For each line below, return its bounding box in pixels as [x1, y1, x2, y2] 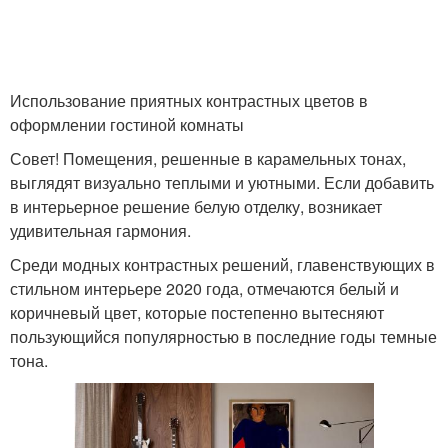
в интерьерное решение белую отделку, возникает [10, 194, 382, 218]
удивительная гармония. [10, 218, 191, 242]
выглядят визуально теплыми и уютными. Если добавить [10, 170, 434, 194]
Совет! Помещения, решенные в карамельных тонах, [10, 146, 406, 170]
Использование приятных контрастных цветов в [10, 88, 368, 112]
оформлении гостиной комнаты [10, 112, 244, 136]
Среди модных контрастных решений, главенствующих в [10, 252, 435, 276]
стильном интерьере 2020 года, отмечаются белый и [10, 276, 399, 300]
